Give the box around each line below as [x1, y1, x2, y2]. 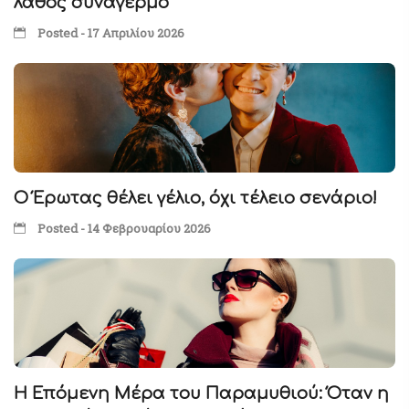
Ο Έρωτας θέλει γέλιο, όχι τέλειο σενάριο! [14, 189, 377, 207]
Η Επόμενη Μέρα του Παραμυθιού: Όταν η [14, 384, 389, 403]
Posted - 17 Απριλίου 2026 [35, 25, 184, 41]
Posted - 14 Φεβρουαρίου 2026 [35, 220, 211, 236]
